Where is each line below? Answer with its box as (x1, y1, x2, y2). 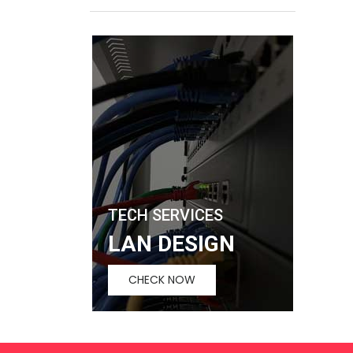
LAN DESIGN (108, 230, 235, 257)
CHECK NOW (128, 271, 195, 288)
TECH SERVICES (108, 205, 223, 225)
